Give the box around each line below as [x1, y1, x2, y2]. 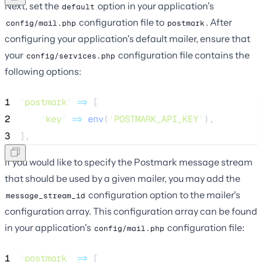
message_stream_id [6, 190, 85, 201]
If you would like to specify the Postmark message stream [5, 156, 253, 168]
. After [206, 16, 232, 28]
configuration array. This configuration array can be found [5, 205, 257, 217]
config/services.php [26, 50, 115, 61]
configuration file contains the [116, 49, 250, 61]
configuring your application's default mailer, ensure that [5, 32, 250, 44]
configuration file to [77, 16, 166, 28]
